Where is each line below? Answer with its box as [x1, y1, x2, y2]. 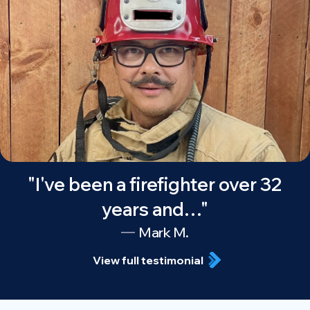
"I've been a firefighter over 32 [28, 172, 282, 196]
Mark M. [138, 223, 189, 241]
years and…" [102, 197, 208, 221]
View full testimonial [92, 253, 203, 267]
